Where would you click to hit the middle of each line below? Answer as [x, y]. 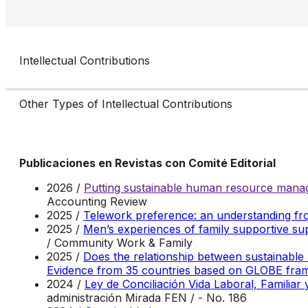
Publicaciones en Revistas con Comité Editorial [147, 163]
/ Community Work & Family [120, 242]
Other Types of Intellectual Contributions [126, 103]
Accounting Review [97, 201]
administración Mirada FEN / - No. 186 [147, 297]
